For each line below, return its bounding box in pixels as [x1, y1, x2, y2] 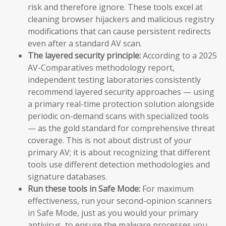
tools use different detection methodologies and [28, 159, 210, 171]
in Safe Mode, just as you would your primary [28, 207, 198, 219]
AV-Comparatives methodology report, [28, 62, 175, 74]
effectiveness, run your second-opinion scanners [28, 195, 212, 207]
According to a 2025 [141, 50, 217, 62]
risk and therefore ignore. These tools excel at [28, 2, 203, 13]
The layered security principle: [28, 50, 141, 62]
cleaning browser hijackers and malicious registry [28, 14, 214, 25]
